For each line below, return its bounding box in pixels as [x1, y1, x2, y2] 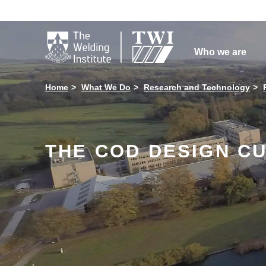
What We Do [81, 83, 131, 92]
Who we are [194, 47, 246, 57]
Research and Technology [144, 83, 250, 92]
